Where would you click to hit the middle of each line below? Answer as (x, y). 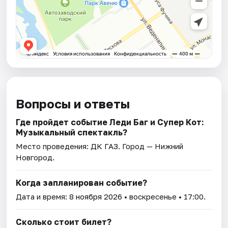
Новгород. (35, 158)
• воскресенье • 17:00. (164, 197)
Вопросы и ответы (73, 104)
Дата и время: (43, 197)
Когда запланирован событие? (82, 183)
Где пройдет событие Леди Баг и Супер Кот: (110, 122)
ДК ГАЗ (105, 146)
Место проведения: (53, 146)
